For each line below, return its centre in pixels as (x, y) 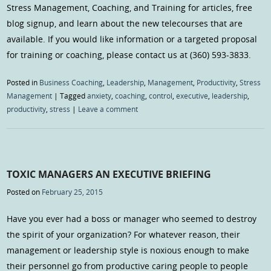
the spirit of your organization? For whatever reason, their (124, 234)
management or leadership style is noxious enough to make (128, 250)
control (161, 96)
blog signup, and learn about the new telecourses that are (125, 24)
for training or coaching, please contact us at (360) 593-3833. (129, 55)
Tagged (74, 96)
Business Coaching (71, 83)
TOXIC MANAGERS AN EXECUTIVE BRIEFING (109, 174)
